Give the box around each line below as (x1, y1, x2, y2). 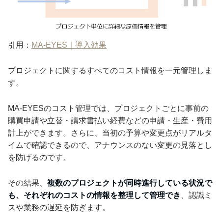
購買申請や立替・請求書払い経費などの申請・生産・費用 (8, 116, 212, 125)
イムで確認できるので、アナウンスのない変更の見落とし (8, 140, 212, 149)
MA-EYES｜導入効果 (31, 40, 107, 49)
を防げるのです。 (8, 153, 71, 162)
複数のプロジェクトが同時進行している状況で (47, 178, 212, 187)
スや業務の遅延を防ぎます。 (8, 203, 110, 212)
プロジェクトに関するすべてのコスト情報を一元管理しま (8, 66, 212, 75)
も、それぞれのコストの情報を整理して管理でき (8, 191, 181, 199)
